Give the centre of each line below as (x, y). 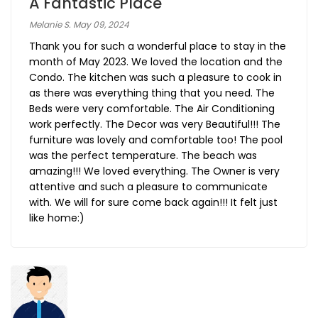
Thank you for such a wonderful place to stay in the (158, 46)
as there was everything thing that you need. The (152, 93)
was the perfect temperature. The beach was (143, 156)
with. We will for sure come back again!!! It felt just (153, 203)
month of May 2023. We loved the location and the (156, 62)
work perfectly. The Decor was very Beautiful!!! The (155, 125)
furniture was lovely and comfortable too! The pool (156, 140)
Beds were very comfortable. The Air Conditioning (152, 109)
